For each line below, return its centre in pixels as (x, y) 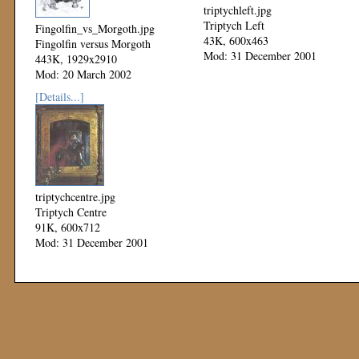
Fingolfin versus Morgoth (93, 44)
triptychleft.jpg (238, 10)
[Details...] (60, 97)
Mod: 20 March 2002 (83, 74)
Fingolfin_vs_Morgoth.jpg (95, 28)
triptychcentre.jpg (75, 197)
